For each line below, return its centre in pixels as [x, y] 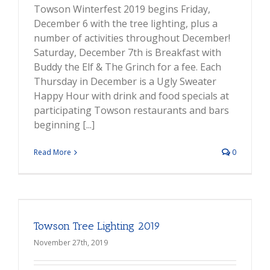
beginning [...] [64, 125]
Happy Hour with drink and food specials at [131, 96]
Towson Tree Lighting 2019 [97, 226]
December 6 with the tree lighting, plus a [126, 24]
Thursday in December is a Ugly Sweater [125, 82]
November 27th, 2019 [71, 243]
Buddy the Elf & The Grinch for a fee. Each [127, 67]
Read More [52, 152]
